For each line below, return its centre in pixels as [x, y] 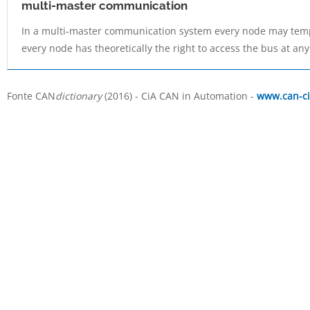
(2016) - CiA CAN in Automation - [179, 96]
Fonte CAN [31, 96]
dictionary [78, 96]
